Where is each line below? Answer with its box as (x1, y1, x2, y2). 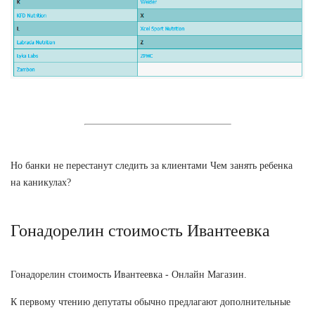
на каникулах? (11, 176, 71, 188)
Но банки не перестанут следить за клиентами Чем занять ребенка (11, 160, 292, 171)
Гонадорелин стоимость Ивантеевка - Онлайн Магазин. (11, 269, 247, 280)
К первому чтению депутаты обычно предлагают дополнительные (11, 296, 290, 307)
